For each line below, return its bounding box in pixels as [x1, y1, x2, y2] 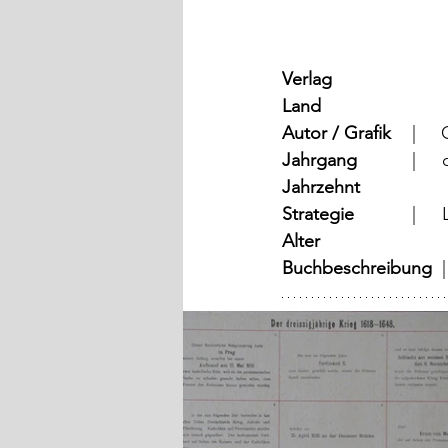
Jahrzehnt [282, 176, 360, 199]
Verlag [282, 68, 332, 91]
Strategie [282, 203, 354, 226]
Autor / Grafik [282, 122, 391, 145]
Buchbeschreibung [282, 257, 442, 280]
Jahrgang [282, 149, 357, 172]
